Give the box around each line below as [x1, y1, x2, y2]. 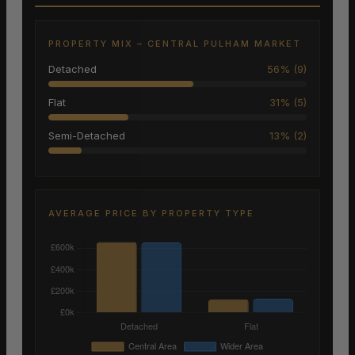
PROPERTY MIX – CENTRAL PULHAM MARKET [48, 38, 301, 50]
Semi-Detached [48, 129, 125, 143]
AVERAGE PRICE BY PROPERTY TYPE [48, 208, 254, 219]
